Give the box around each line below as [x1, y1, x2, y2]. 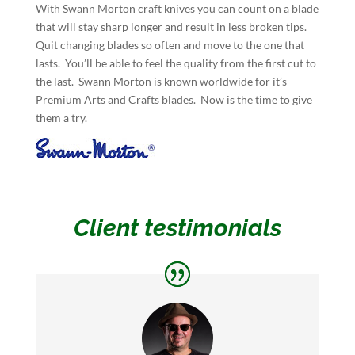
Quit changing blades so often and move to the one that [35, 38, 304, 52]
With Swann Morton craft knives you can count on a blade [35, 2, 319, 16]
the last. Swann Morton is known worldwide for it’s [35, 74, 287, 89]
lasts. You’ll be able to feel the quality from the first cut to [35, 56, 316, 71]
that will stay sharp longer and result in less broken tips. [35, 20, 309, 34]
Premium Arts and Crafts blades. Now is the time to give [35, 93, 312, 107]
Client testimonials [73, 214, 281, 242]
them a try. [35, 111, 90, 125]
